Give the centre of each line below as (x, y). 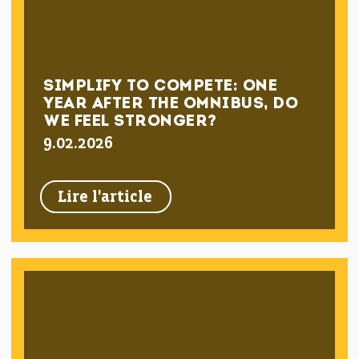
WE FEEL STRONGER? (130, 122)
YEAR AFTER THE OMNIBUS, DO (171, 104)
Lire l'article (105, 198)
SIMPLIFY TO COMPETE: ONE (161, 87)
